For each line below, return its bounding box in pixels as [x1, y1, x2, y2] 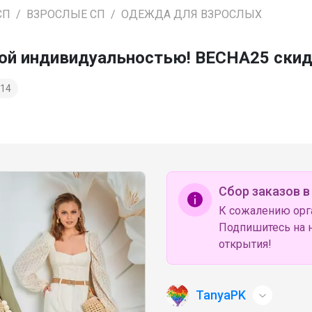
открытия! [219, 237, 272, 251]
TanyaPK [196, 287, 246, 302]
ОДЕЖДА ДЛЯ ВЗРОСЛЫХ [121, 7, 262, 21]
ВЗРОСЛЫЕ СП [26, 7, 105, 21]
